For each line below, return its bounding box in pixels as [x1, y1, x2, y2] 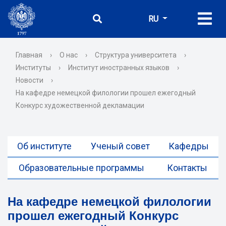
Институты [16, 64, 51, 72]
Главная [16, 51, 42, 59]
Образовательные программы [19, 162, 145, 173]
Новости [16, 76, 43, 84]
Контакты [166, 162, 207, 173]
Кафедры [168, 141, 209, 151]
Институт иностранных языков [68, 64, 169, 72]
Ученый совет [90, 141, 150, 151]
